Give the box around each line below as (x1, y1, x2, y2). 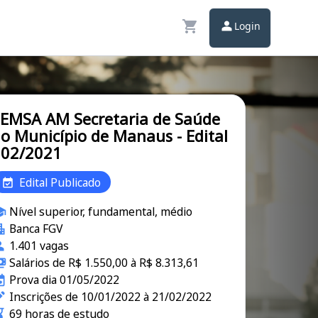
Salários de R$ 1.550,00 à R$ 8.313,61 (9, 255, 199, 270)
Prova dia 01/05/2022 (9, 272, 119, 287)
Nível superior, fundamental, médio (9, 204, 192, 219)
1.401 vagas (9, 238, 69, 253)
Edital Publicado (19, 174, 101, 190)
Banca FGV (9, 221, 62, 236)
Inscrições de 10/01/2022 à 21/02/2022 (9, 289, 212, 305)
